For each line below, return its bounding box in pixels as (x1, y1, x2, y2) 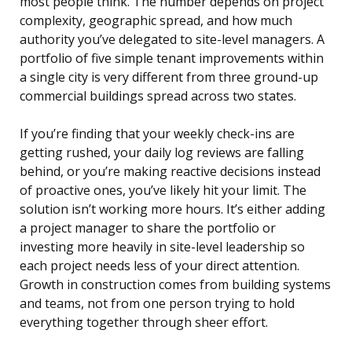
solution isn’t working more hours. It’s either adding (20, 200, 325, 218)
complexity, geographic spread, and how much (20, 12, 292, 30)
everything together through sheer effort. (20, 313, 268, 332)
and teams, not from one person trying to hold (20, 295, 295, 313)
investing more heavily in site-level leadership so (20, 238, 305, 256)
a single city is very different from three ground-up (20, 68, 318, 86)
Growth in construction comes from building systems (20, 276, 331, 294)
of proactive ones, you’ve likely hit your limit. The (20, 181, 306, 200)
